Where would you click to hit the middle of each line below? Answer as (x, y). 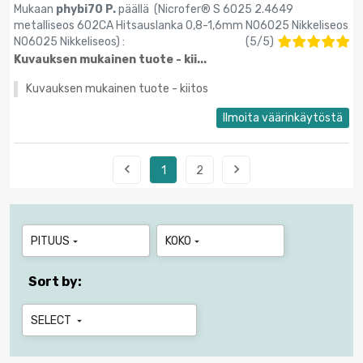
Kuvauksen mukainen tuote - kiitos (117, 89)
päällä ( (138, 10)
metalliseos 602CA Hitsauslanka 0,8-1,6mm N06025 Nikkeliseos (181, 26)
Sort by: (55, 282)
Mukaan (35, 10)
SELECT (52, 321)
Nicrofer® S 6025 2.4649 (226, 10)
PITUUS (50, 241)
